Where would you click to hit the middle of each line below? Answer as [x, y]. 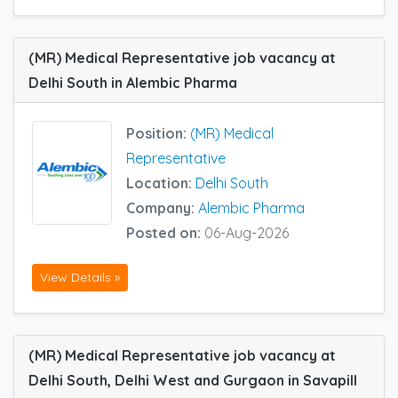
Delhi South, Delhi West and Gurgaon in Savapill [193, 380]
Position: [158, 134]
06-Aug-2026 [247, 233]
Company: [162, 208]
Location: [161, 183]
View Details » [80, 277]
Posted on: [165, 233]
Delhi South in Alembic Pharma [133, 83]
